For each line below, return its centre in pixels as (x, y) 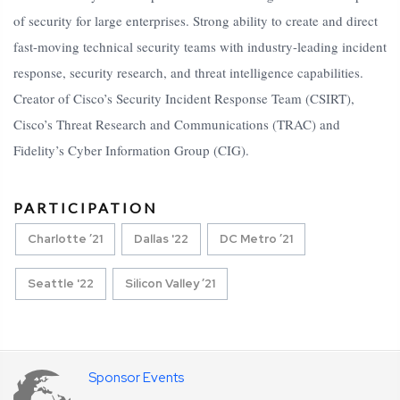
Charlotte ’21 (65, 239)
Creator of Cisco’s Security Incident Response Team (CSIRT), (184, 99)
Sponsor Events (136, 378)
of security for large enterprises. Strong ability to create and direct (196, 21)
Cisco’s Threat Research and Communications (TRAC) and (177, 125)
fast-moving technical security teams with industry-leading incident (200, 47)
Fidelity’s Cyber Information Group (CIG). (131, 150)
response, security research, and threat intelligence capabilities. (188, 73)
